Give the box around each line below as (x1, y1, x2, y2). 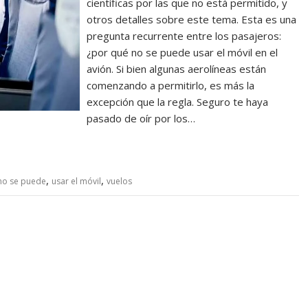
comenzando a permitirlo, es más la (87, 78, 255, 93)
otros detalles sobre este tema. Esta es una (87, 12, 297, 27)
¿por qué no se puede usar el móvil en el (87, 45, 278, 60)
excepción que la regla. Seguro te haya (87, 95, 269, 109)
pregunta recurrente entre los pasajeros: (87, 29, 282, 43)
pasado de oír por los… (87, 111, 196, 126)
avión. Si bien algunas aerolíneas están (87, 62, 267, 76)
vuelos (107, 175, 132, 188)
